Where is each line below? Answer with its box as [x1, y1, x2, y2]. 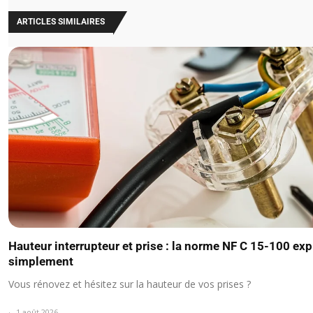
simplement [8, 254, 73, 269]
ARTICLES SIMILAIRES [17, 16, 105, 27]
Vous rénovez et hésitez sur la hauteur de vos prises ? [8, 277, 251, 291]
